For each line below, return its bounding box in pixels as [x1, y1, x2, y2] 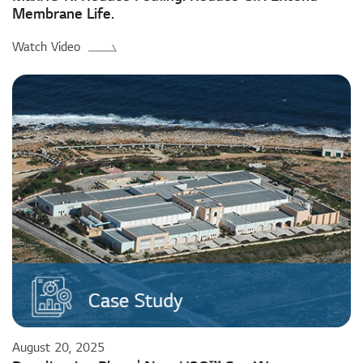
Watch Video [12, 40, 80, 53]
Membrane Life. [12, 6, 114, 22]
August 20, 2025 [12, 341, 105, 355]
